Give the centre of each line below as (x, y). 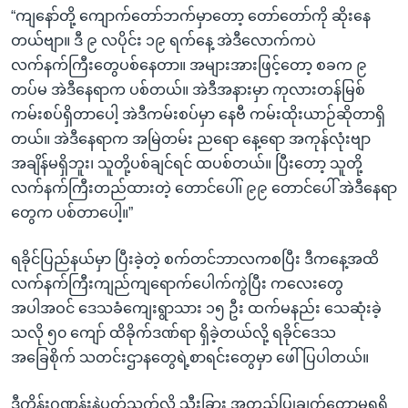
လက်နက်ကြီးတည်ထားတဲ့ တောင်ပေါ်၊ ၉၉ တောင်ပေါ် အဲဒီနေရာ (204, 188)
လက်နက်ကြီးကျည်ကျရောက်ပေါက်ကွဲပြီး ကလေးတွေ (177, 283)
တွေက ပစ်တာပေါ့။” (72, 212)
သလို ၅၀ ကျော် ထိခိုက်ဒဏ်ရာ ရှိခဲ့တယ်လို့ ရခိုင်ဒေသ (173, 332)
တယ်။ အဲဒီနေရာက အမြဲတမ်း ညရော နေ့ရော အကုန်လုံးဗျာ (191, 138)
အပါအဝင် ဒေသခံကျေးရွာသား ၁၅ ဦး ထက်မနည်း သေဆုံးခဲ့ (196, 308)
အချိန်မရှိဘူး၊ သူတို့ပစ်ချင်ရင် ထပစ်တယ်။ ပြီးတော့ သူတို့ (187, 163)
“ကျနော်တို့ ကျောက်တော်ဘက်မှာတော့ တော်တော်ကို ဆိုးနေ (191, 15)
